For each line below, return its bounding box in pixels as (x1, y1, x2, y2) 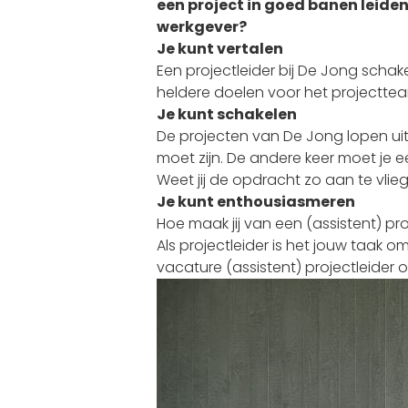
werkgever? (157, 16, 247, 38)
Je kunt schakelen (157, 104, 297, 126)
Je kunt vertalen (157, 38, 283, 60)
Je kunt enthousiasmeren (157, 191, 355, 213)
